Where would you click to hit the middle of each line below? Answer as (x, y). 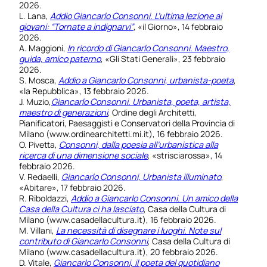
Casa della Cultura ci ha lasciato (81, 209)
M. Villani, (38, 231)
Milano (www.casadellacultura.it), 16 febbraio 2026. (118, 220)
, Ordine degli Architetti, (152, 113)
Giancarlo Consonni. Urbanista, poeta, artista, (141, 102)
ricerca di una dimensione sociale (83, 156)
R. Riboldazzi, (45, 198)
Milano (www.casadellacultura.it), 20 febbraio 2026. (119, 252)
